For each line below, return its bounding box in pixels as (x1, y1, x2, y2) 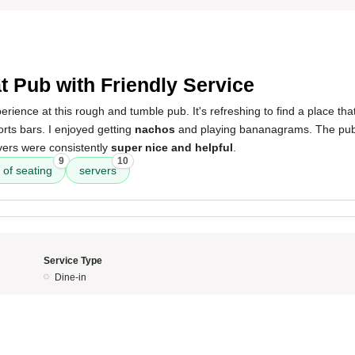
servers (79, 164, 116, 177)
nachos (135, 123, 175, 136)
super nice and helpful (111, 141, 233, 154)
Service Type (43, 255, 102, 266)
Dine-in (54, 272, 86, 283)
